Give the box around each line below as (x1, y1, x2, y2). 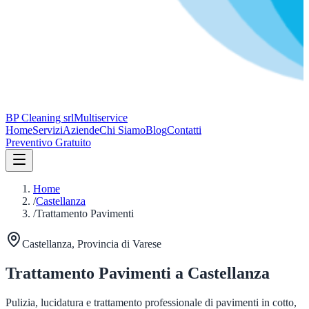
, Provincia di (72, 238, 132, 250)
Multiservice (74, 112, 128, 123)
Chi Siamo (99, 124, 146, 136)
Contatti (167, 124, 201, 136)
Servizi (32, 124, 63, 136)
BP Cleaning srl (6, 112, 74, 123)
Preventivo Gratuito (6, 137, 91, 148)
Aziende (63, 124, 99, 136)
